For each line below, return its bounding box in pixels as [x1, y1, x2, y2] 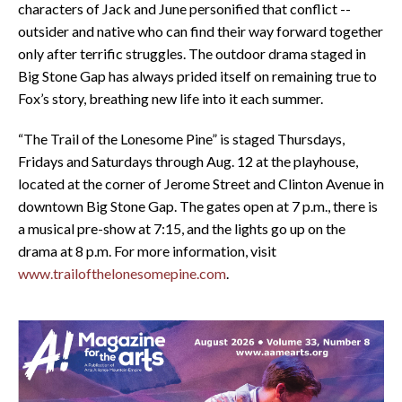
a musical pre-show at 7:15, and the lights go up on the [18, 220, 345, 238]
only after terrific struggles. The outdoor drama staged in [18, 45, 366, 63]
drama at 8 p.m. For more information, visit [18, 242, 276, 260]
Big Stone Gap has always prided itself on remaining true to [18, 67, 377, 85]
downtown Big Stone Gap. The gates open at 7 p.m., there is [18, 197, 378, 215]
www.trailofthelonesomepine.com [18, 265, 226, 283]
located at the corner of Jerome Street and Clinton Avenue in [18, 175, 384, 193]
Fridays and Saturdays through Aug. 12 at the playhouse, [18, 153, 358, 170]
